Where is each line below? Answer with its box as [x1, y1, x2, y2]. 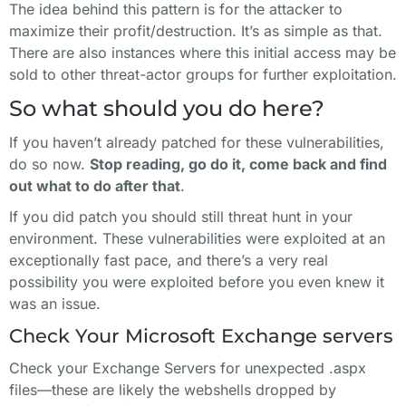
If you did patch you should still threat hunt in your [9, 208, 353, 226]
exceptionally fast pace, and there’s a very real [9, 251, 328, 269]
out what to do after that [9, 177, 180, 195]
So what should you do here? [9, 95, 324, 121]
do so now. [9, 155, 90, 173]
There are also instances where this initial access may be [9, 43, 396, 62]
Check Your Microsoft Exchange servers [9, 324, 393, 347]
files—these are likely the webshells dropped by [9, 381, 336, 399]
